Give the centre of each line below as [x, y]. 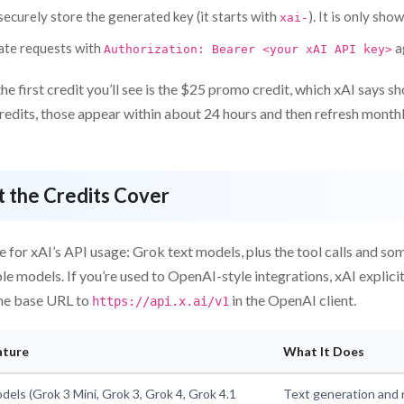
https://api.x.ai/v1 [161, 301]
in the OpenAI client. [293, 299]
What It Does [324, 351]
